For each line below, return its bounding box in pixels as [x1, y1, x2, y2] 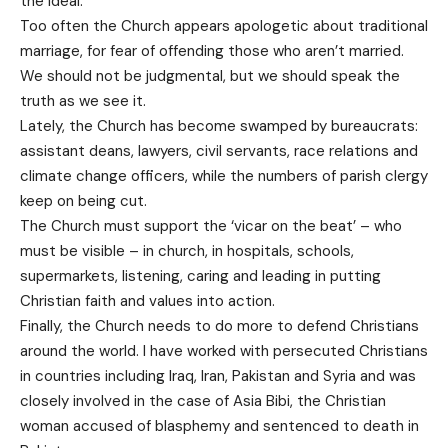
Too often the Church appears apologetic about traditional [20, 15, 428, 36]
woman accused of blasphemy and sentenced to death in [20, 415, 419, 436]
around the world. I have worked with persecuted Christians [20, 340, 428, 361]
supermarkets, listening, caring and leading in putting [20, 265, 381, 286]
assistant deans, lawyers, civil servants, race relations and [20, 140, 418, 161]
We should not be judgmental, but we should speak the [20, 65, 400, 86]
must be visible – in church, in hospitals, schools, [20, 240, 354, 261]
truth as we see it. [20, 90, 146, 111]
